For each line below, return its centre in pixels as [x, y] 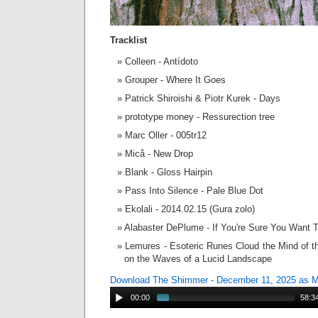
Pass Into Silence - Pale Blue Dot [194, 191]
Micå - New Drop [159, 154]
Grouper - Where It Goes [175, 80]
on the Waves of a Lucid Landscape [198, 259]
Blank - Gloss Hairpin [169, 172]
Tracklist [128, 40]
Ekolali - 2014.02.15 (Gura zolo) [190, 209]
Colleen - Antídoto [161, 61]
